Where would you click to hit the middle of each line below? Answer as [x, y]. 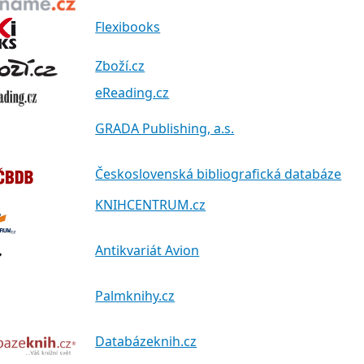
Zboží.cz [120, 66]
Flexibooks [128, 27]
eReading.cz [132, 92]
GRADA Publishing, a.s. [165, 128]
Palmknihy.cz [135, 295]
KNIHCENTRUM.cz [151, 204]
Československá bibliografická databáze [219, 173]
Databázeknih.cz [146, 341]
